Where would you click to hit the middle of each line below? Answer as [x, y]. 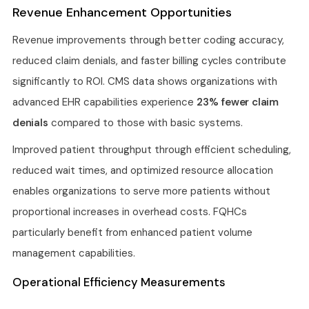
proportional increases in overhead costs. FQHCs [130, 211]
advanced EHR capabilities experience [104, 102]
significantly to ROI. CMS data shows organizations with [145, 82]
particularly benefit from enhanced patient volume [132, 232]
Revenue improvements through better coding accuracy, [148, 40]
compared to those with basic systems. [145, 123]
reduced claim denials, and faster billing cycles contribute [149, 61]
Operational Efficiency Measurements [119, 282]
